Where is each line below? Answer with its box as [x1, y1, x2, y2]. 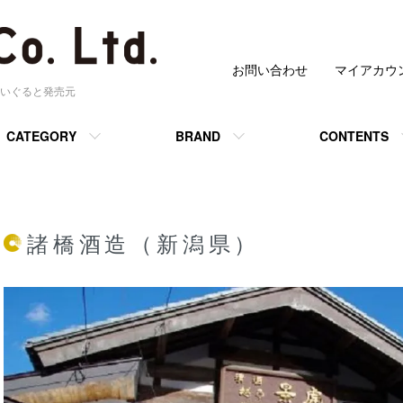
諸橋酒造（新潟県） [27, 233, 261, 257]
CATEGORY [5, 127, 76, 146]
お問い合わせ [232, 60, 308, 79]
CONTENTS [318, 127, 389, 146]
